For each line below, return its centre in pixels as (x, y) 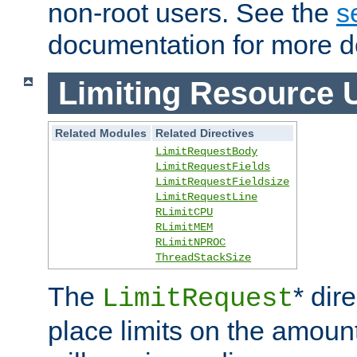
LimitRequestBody (207, 152)
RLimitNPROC (191, 243)
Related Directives (205, 133)
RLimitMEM (184, 228)
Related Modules (101, 133)
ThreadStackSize (204, 258)
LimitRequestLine (207, 197)
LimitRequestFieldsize (223, 182)
